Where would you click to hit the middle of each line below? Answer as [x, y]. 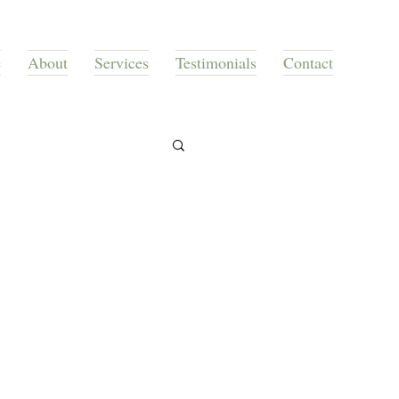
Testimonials [216, 62]
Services [122, 62]
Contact [308, 62]
